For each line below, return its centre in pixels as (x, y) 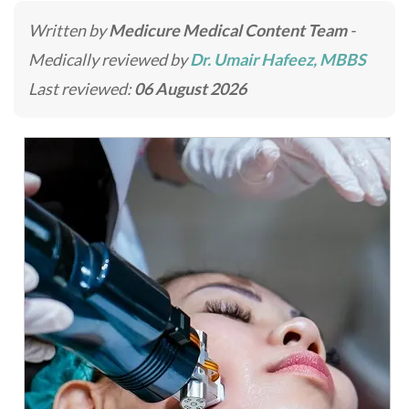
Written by (68, 30)
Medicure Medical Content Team (228, 30)
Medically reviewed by (109, 59)
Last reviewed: (81, 89)
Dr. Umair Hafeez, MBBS (278, 59)
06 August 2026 (190, 89)
